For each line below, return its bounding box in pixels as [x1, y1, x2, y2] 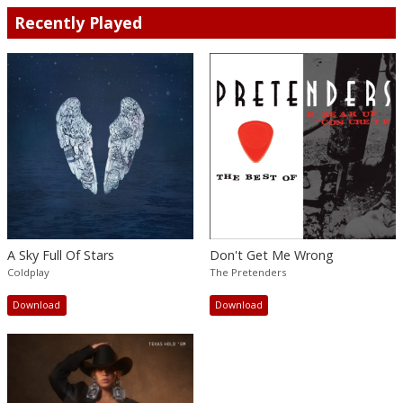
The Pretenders [209, 264, 286, 279]
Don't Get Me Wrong [209, 246, 334, 264]
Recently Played [14, 11, 142, 33]
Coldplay [7, 264, 49, 279]
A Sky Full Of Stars [7, 246, 114, 264]
